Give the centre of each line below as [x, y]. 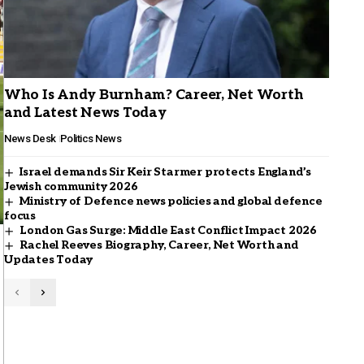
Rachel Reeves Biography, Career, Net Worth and [159, 245]
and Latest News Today [85, 113]
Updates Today [49, 260]
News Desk [30, 139]
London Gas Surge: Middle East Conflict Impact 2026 [168, 231]
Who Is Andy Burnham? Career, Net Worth [154, 95]
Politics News [90, 139]
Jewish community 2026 [71, 187]
